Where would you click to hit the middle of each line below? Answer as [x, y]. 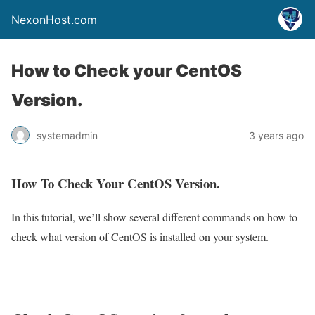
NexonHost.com [54, 20]
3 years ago [276, 135]
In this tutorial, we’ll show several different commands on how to [154, 217]
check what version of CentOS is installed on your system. [140, 237]
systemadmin [67, 135]
